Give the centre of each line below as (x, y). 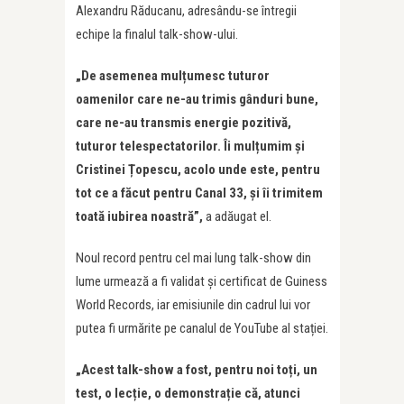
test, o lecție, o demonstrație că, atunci (188, 393)
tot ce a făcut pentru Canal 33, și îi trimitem (199, 193)
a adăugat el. (239, 216)
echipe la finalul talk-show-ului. (157, 34)
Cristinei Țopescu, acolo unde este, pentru (198, 169)
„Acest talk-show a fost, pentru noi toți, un (197, 369)
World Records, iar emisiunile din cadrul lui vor (193, 304)
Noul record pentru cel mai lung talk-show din (193, 257)
